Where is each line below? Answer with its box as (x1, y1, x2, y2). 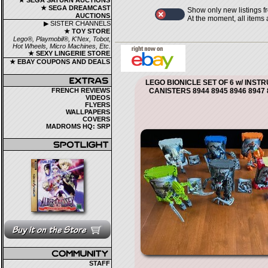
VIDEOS (86, 94, 110, 101)
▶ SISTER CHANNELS (44, 20, 111, 27)
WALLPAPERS (66, 108, 110, 115)
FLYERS (85, 101, 110, 108)
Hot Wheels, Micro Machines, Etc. (13, 42, 111, 50)
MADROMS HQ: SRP (46, 123, 110, 130)
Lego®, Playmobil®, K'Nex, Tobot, (13, 35, 111, 42)
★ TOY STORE (64, 28, 110, 35)
